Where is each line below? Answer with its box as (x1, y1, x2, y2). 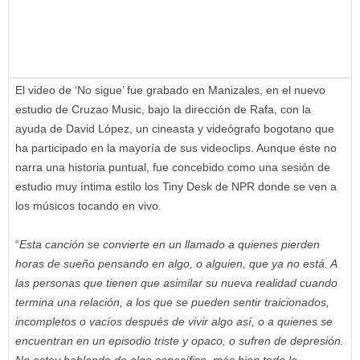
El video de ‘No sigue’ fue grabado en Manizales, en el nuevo (15, 84, 325, 97)
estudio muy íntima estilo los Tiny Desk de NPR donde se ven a (15, 180, 337, 194)
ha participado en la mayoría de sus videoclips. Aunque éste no (15, 141, 337, 155)
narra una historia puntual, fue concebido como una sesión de (15, 161, 330, 174)
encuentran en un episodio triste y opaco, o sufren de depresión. (15, 334, 344, 348)
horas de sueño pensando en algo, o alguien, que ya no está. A (15, 257, 337, 271)
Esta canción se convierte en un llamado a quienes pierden (19, 238, 320, 252)
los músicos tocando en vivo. (15, 199, 162, 213)
